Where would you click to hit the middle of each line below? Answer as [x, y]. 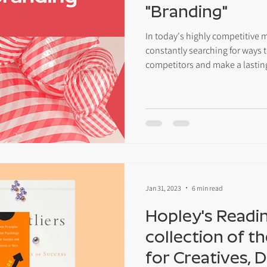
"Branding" [187, 11]
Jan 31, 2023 [163, 188]
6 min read [207, 188]
